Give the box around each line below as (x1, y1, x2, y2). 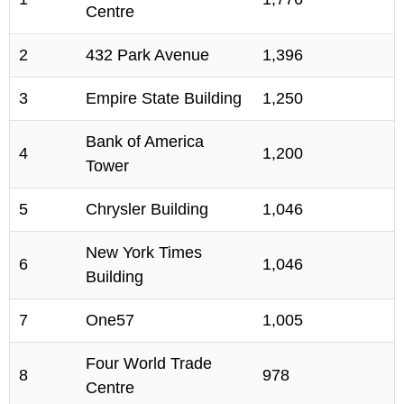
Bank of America (86, 133, 204, 151)
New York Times (86, 243, 202, 262)
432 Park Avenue (86, 46, 209, 65)
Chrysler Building (86, 200, 208, 219)
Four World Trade (86, 354, 212, 373)
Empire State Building (86, 89, 242, 108)
